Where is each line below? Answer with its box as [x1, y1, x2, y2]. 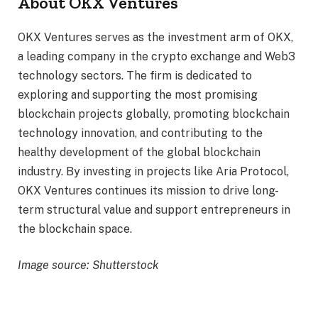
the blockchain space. [18, 221, 132, 236]
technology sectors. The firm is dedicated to [18, 68, 252, 82]
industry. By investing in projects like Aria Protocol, [18, 164, 289, 178]
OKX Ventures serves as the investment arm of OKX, [18, 30, 293, 44]
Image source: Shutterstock [18, 258, 159, 273]
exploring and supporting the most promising [18, 87, 258, 102]
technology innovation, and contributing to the [18, 126, 263, 140]
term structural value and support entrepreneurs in [18, 202, 290, 216]
